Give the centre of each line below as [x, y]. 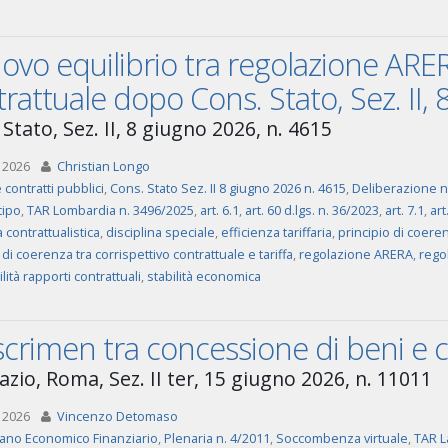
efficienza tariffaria [276, 232]
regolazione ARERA [355, 254]
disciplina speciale [160, 232]
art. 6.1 [219, 210]
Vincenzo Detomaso [117, 416]
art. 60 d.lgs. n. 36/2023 [311, 210]
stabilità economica [203, 276]
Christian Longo [103, 166]
